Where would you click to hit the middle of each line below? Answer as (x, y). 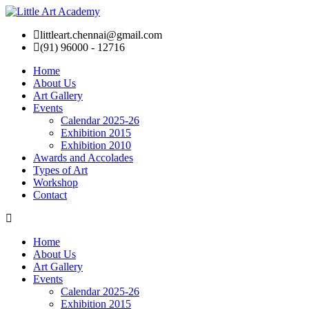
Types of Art (60, 170)
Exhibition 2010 (96, 145)
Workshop (56, 182)
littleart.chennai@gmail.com (101, 35)
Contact (50, 195)
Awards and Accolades (83, 158)
